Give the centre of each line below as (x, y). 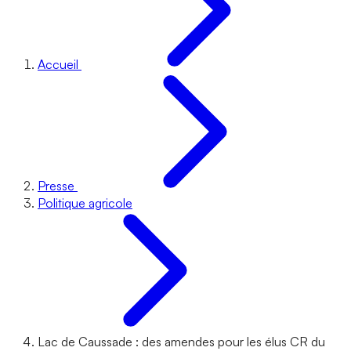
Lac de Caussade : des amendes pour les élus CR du (181, 342)
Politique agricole (85, 203)
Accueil (58, 64)
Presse (56, 186)
